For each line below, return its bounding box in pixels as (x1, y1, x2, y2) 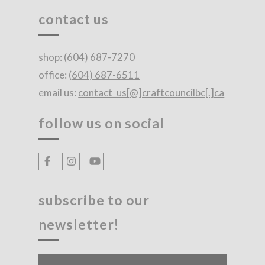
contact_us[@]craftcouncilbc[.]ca (78, 86, 225, 99)
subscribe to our (38, 191, 150, 208)
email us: (38, 86, 79, 99)
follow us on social (38, 114, 165, 131)
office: (38, 68, 69, 81)
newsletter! (38, 215, 119, 232)
